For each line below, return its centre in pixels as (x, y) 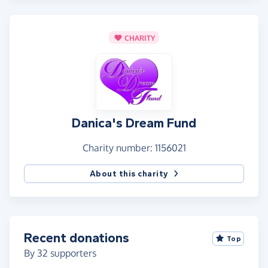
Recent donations (77, 238)
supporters (72, 253)
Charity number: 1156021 (134, 148)
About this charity (129, 174)
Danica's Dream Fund (134, 124)
